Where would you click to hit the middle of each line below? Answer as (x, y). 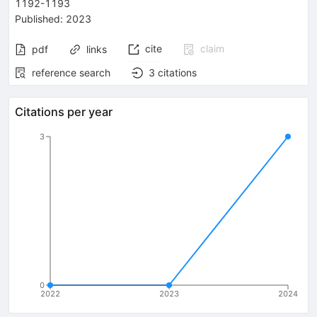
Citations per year (64, 111)
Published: (39, 18)
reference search (71, 72)
